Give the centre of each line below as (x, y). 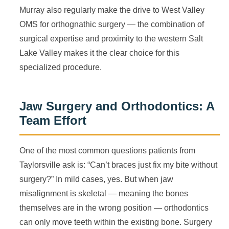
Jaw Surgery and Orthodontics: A (117, 106)
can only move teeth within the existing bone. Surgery (116, 222)
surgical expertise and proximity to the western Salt (111, 39)
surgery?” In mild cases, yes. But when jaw (96, 179)
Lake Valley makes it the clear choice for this (99, 53)
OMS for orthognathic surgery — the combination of (112, 24)
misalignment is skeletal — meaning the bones (104, 193)
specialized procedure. (61, 67)
